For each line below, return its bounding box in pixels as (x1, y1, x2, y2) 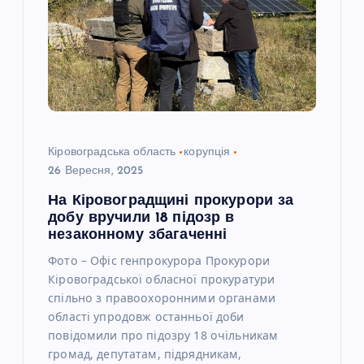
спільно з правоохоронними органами (48, 289, 275, 305)
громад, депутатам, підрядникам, (48, 345, 242, 362)
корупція (184, 146, 231, 159)
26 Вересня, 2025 (48, 165, 144, 178)
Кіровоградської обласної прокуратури (48, 271, 275, 287)
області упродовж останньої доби (48, 308, 245, 324)
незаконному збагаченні (48, 227, 227, 242)
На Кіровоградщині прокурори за (48, 193, 294, 208)
